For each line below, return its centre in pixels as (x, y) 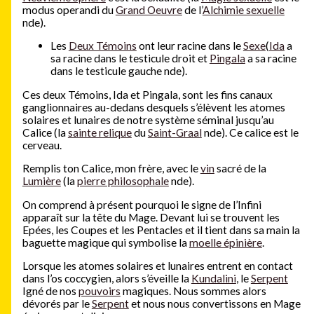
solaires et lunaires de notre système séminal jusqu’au (148, 120)
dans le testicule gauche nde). (118, 71)
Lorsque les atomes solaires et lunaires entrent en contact (157, 266)
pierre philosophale (123, 181)
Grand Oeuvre (149, 9)
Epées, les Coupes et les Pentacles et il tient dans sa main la (161, 230)
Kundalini (213, 279)
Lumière (41, 181)
